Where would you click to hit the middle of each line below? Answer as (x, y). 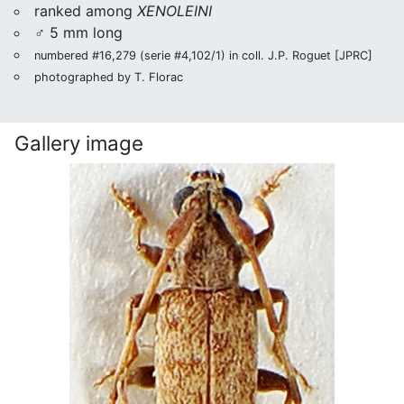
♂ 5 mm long (78, 32)
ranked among (86, 11)
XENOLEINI (174, 11)
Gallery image (79, 143)
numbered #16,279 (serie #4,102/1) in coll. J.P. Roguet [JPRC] (203, 55)
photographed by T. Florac (109, 77)
